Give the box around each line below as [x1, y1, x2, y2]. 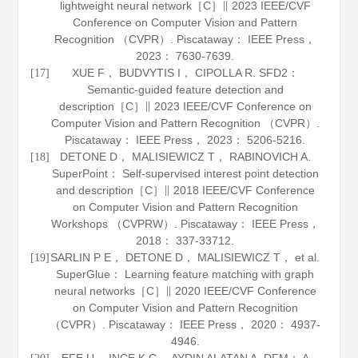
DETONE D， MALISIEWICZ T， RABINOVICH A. [59, 150, 311, 163]
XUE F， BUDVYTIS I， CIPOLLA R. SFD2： [71, 66, 299, 79]
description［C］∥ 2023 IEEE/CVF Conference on [58, 100, 312, 113]
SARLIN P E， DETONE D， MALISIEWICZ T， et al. [50, 251, 320, 264]
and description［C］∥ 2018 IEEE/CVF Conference [55, 184, 315, 197]
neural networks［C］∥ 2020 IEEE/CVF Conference [54, 284, 316, 297]
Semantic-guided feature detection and [86, 83, 284, 96]
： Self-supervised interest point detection [107, 167, 319, 180]
